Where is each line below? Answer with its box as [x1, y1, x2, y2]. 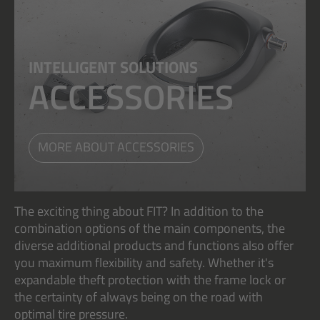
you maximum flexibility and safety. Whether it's [14, 252, 274, 272]
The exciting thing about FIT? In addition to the [14, 201, 264, 221]
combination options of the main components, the [14, 218, 285, 238]
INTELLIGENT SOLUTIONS [29, 55, 198, 80]
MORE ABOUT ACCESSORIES [38, 136, 194, 156]
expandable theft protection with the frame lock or [14, 269, 286, 289]
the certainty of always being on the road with [14, 286, 263, 306]
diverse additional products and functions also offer [14, 235, 294, 255]
